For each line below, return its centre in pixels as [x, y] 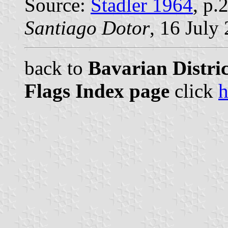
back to [56, 68]
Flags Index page [97, 91]
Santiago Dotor [87, 28]
